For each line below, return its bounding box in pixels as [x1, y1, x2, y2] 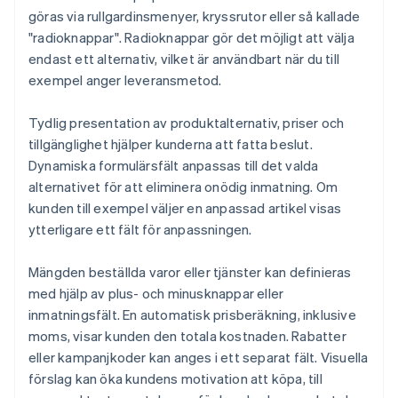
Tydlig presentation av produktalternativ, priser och [28, 114, 345, 132]
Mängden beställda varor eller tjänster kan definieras [28, 263, 352, 282]
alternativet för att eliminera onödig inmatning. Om [28, 178, 338, 196]
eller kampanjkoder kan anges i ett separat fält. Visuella [28, 348, 369, 367]
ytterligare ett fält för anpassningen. [28, 220, 252, 239]
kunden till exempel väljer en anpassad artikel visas [28, 199, 342, 218]
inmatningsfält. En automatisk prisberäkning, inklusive [28, 306, 356, 324]
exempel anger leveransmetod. [28, 71, 222, 90]
